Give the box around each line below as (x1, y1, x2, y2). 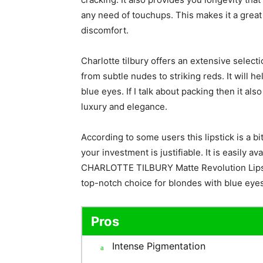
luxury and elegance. (81, 101, 167, 112)
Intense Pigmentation (112, 240, 205, 252)
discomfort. (81, 25, 129, 36)
